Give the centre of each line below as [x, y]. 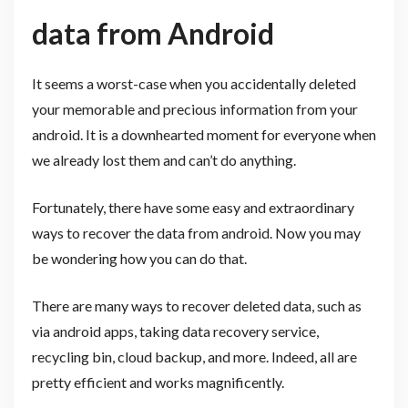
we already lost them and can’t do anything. [165, 160]
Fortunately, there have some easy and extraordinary [193, 208]
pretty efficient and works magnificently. [159, 382]
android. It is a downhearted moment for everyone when [204, 135]
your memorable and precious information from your [194, 109]
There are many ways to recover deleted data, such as [196, 306]
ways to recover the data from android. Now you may [196, 233]
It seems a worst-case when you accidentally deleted [194, 84]
